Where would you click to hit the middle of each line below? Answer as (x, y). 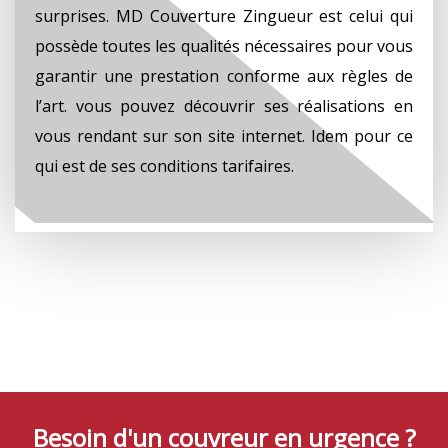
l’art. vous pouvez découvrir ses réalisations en (224, 105)
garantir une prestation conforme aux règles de (224, 75)
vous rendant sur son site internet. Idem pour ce (224, 135)
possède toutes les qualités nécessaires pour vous (224, 45)
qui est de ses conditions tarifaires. (164, 165)
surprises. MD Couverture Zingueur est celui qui (224, 15)
